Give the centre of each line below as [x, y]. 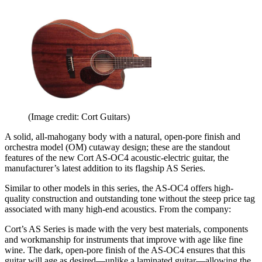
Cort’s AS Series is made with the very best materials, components [126, 229]
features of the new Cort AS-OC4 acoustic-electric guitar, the [117, 157]
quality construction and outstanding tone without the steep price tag [130, 198]
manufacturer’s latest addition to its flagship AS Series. [105, 168]
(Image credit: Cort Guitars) [79, 116]
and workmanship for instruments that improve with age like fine [124, 239]
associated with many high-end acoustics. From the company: [118, 209]
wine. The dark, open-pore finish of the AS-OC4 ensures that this [125, 250]
